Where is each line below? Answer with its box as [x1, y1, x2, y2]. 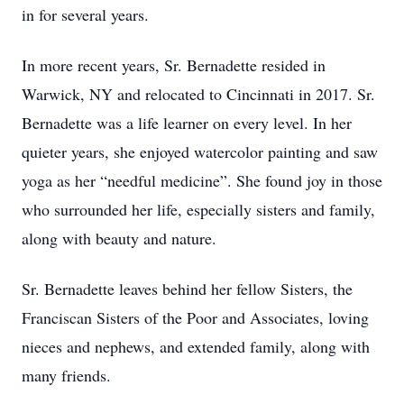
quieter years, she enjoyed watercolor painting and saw [22, 141, 378, 162]
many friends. [22, 364, 111, 386]
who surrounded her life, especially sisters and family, [22, 198, 375, 220]
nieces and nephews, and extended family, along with [22, 335, 370, 357]
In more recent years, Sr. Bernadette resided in [22, 54, 326, 76]
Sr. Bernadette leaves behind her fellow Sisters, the [22, 278, 353, 299]
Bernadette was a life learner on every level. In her [22, 112, 352, 133]
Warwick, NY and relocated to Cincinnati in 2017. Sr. [22, 83, 375, 105]
